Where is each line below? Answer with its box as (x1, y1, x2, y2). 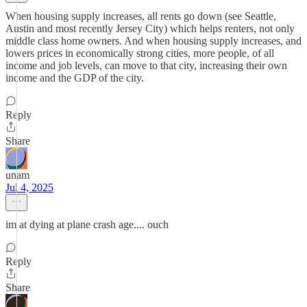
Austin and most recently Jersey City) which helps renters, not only (5, 23, 295, 34)
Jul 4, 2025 (5, 182, 53, 193)
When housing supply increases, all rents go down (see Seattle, (5, 10, 276, 22)
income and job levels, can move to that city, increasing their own (5, 60, 287, 71)
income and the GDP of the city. (5, 72, 144, 84)
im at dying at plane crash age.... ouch (5, 219, 169, 230)
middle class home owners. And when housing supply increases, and (5, 35, 302, 47)
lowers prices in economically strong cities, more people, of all (5, 47, 274, 59)
